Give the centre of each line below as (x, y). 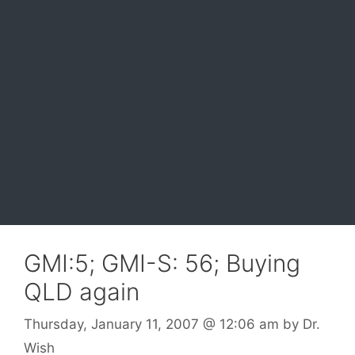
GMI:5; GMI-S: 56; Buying (162, 263)
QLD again (82, 291)
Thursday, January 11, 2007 (111, 324)
